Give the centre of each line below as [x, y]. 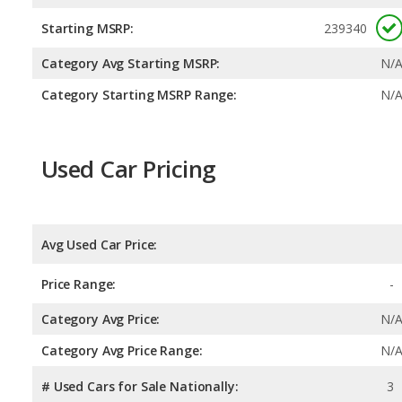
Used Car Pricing [129, 169]
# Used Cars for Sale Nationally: [140, 386]
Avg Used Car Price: [100, 244]
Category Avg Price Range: [122, 350]
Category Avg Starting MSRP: [131, 64]
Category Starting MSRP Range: [139, 95]
